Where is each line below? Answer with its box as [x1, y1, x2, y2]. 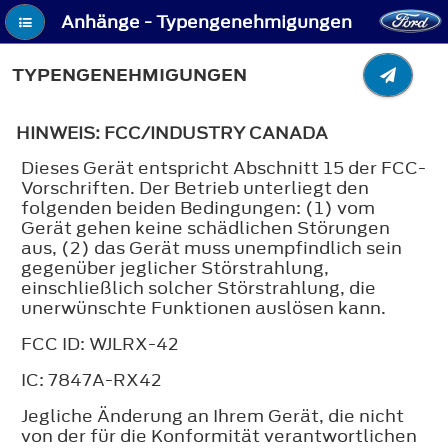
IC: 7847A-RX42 [21, 367, 162, 392]
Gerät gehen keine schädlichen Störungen [21, 215, 390, 240]
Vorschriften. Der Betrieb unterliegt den [21, 175, 369, 200]
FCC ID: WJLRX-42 [21, 331, 179, 356]
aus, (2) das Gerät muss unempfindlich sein [21, 235, 402, 260]
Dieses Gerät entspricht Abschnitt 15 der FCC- [21, 155, 426, 180]
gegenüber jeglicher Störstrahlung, [21, 255, 329, 280]
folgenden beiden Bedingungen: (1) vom [21, 195, 375, 220]
